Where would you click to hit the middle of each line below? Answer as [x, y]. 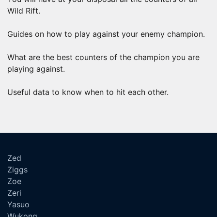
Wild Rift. [24, 11]
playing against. [36, 69]
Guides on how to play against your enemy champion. [106, 34]
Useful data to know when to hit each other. [88, 92]
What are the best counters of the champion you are [103, 57]
